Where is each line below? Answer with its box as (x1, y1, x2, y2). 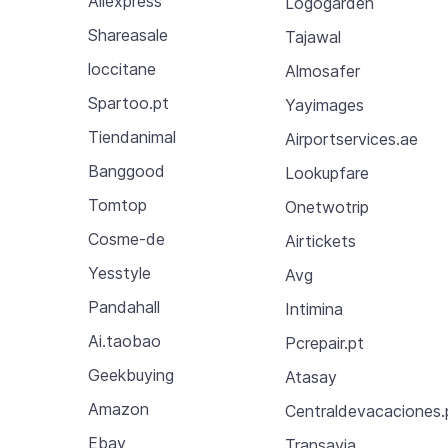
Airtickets (285, 230, 357, 251)
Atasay (285, 366, 338, 387)
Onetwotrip (285, 196, 370, 217)
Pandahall (88, 297, 160, 317)
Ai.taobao (88, 331, 161, 351)
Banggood (88, 161, 165, 181)
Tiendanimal (88, 127, 176, 147)
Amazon (88, 399, 149, 419)
